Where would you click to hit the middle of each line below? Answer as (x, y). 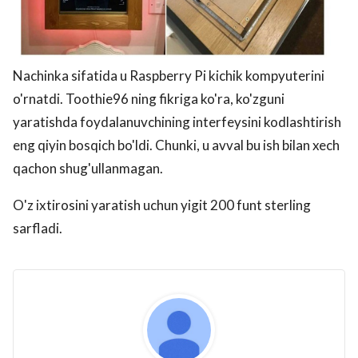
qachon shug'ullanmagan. (88, 168)
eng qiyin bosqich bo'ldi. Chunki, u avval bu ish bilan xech (176, 145)
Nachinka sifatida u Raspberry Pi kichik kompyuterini (169, 75)
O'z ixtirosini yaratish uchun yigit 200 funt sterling (162, 205)
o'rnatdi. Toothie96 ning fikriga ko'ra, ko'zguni (149, 98)
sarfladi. (38, 228)
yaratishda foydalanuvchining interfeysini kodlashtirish (177, 121)
